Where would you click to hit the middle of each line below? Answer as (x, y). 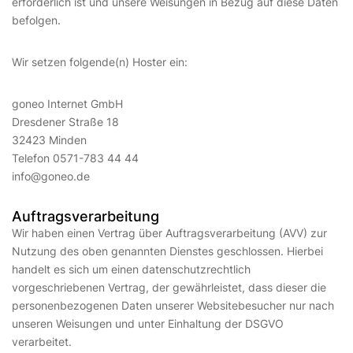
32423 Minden (49, 140)
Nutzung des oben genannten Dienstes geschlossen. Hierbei (167, 251)
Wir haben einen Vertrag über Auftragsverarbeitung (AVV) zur (169, 233)
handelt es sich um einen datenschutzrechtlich (131, 269)
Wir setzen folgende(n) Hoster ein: (100, 62)
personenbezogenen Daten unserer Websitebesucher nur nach (173, 305)
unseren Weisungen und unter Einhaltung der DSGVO (148, 323)
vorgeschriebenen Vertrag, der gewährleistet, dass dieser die (169, 287)
